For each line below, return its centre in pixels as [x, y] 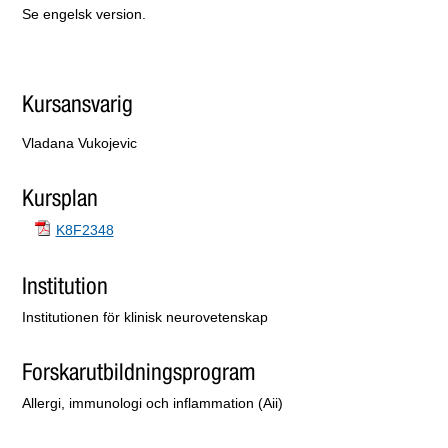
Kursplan [60, 199]
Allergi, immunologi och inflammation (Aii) [153, 403]
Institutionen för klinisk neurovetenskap [145, 316]
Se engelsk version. [84, 13]
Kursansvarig [78, 104]
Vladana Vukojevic [80, 143]
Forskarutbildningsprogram [139, 372]
